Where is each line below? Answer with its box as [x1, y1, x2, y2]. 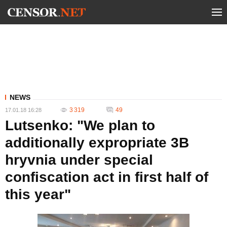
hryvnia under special [5, 152, 153, 168]
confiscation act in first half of [5, 169, 208, 185]
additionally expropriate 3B [5, 135, 189, 150]
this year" [5, 186, 71, 202]
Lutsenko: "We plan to [5, 118, 155, 133]
